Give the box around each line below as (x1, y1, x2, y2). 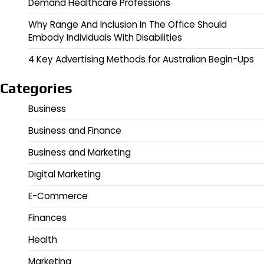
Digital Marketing (28, 168, 101, 181)
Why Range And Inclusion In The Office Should (28, 18, 227, 31)
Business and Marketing (28, 146, 131, 159)
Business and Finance (28, 124, 121, 137)
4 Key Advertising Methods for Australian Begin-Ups (28, 53, 254, 66)
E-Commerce (28, 190, 88, 203)
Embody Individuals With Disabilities (28, 31, 182, 44)
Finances (28, 212, 67, 225)
